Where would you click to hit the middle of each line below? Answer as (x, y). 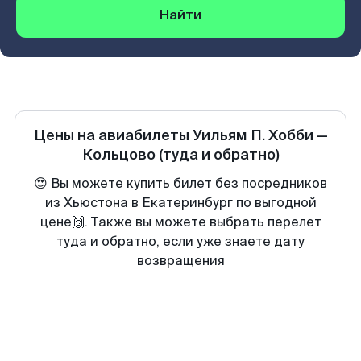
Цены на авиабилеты (113, 135)
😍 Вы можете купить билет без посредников (180, 183)
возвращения (180, 261)
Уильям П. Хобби (253, 135)
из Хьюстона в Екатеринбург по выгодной (180, 203)
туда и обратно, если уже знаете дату (180, 241)
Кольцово (118, 155)
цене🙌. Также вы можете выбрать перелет (180, 222)
